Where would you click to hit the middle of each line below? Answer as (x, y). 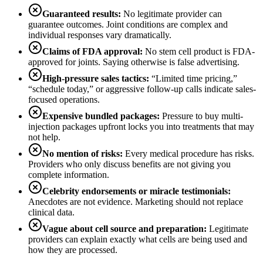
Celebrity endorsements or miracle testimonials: (136, 191)
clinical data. (51, 212)
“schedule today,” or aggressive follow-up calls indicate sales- (142, 89)
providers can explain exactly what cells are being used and (138, 239)
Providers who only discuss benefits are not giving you (129, 164)
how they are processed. (73, 249)
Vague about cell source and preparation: (124, 228)
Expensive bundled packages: (101, 116)
